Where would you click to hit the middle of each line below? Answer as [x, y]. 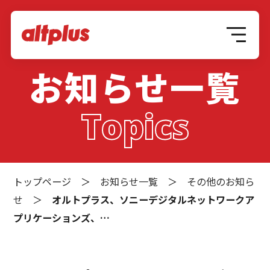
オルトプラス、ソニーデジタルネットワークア [153, 199]
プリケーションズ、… [62, 217]
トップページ [42, 181]
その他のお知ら [221, 181]
